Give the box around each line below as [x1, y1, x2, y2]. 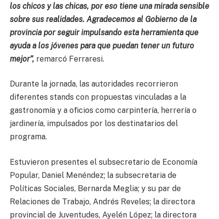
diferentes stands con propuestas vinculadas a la [10, 92, 186, 102]
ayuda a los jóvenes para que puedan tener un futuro [10, 41, 194, 50]
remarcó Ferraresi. [36, 54, 104, 64]
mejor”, [10, 54, 36, 64]
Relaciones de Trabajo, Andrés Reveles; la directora [10, 197, 195, 206]
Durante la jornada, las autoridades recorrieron [10, 79, 178, 89]
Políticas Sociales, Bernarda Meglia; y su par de [10, 183, 181, 193]
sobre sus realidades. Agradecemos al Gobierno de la [10, 14, 197, 24]
